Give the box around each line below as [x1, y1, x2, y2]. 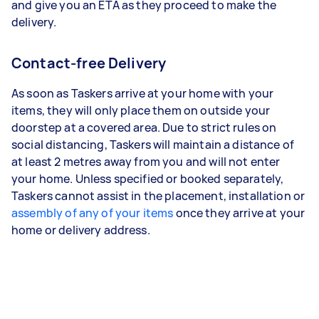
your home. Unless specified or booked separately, [11, 170, 284, 187]
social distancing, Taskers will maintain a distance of [11, 136, 295, 152]
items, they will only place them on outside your [11, 102, 271, 118]
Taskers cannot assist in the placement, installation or [11, 187, 305, 204]
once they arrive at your [173, 204, 305, 221]
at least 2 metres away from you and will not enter [11, 153, 281, 169]
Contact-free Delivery [11, 53, 167, 73]
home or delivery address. [11, 221, 152, 238]
